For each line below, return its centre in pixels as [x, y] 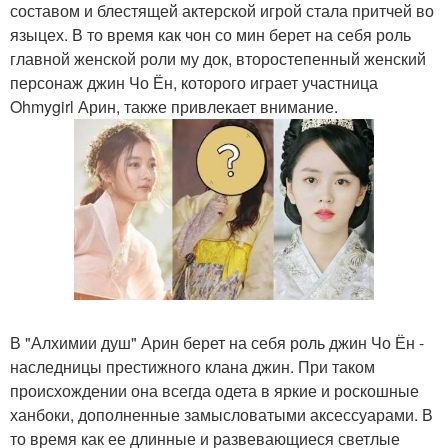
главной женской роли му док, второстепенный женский [218, 58]
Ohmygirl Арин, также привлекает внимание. [174, 106]
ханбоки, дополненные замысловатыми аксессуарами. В [221, 414]
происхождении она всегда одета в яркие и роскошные [214, 390]
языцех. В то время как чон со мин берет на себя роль [210, 34]
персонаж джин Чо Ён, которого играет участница [194, 82]
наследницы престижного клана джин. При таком [192, 366]
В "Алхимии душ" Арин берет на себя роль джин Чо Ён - [217, 342]
